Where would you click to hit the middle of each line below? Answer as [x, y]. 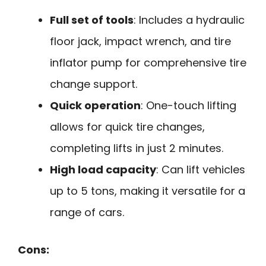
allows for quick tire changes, [127, 126]
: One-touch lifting [189, 105]
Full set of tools [92, 20]
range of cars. [87, 212]
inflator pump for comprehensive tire [148, 62]
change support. [94, 84]
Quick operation [95, 105]
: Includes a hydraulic [189, 20]
